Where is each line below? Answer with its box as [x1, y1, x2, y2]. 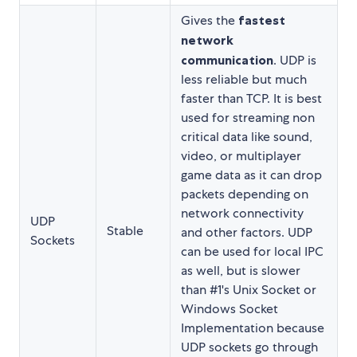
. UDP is [273, 51, 316, 69]
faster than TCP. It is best [181, 89, 322, 107]
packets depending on [181, 185, 308, 202]
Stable [107, 222, 143, 239]
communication [181, 51, 273, 68]
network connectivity [181, 204, 304, 222]
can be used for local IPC [181, 242, 324, 260]
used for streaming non [181, 108, 315, 126]
